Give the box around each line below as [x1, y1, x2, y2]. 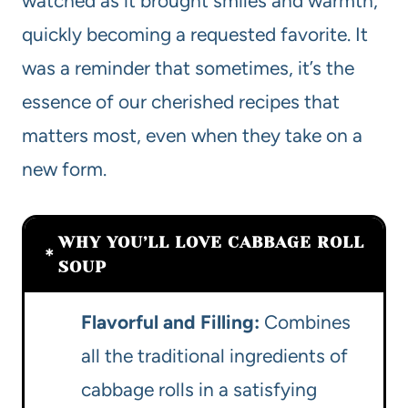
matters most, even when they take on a [22, 124, 362, 148]
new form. [22, 158, 107, 181]
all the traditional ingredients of [81, 344, 348, 368]
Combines [260, 311, 351, 334]
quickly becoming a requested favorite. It [22, 23, 368, 46]
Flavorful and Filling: [81, 311, 260, 334]
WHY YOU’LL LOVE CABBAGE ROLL [58, 233, 364, 252]
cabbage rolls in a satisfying [81, 378, 317, 402]
